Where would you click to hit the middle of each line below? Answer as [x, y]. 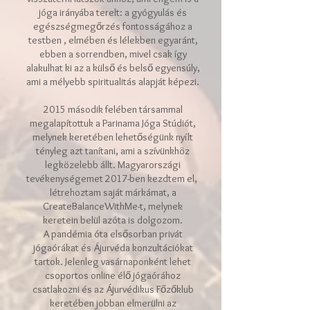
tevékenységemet [66, 179]
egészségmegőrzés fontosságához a [113, 26]
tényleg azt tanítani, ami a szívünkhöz [113, 151]
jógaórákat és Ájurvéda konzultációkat [113, 248]
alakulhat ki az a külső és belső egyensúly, [113, 68]
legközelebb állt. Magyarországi [113, 165]
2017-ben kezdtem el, [152, 179]
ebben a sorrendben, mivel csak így [113, 54]
